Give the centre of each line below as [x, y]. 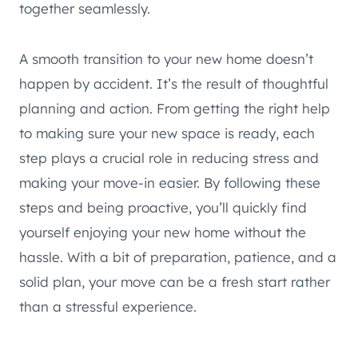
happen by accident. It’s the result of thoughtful [174, 84]
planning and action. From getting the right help [175, 109]
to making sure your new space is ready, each [167, 133]
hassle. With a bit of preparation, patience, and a [178, 257]
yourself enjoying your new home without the [163, 233]
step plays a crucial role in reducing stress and [169, 158]
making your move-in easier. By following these [170, 183]
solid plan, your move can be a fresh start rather [175, 282]
